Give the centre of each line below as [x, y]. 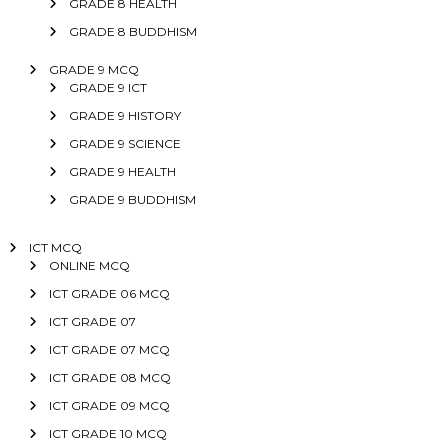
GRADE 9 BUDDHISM [132, 200]
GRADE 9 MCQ [93, 70]
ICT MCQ [55, 248]
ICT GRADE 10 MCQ [107, 434]
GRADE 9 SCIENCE [124, 144]
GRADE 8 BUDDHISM [132, 32]
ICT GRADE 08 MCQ [109, 378]
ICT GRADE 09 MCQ [109, 406]
